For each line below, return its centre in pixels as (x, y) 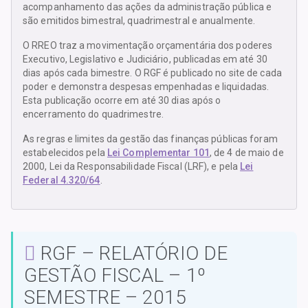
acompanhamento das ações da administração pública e (147, 7)
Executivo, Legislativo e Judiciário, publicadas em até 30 (145, 59)
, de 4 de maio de (246, 153)
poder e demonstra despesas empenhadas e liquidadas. (146, 87)
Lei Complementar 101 (158, 153)
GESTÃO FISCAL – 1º (115, 276)
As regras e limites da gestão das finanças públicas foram (150, 139)
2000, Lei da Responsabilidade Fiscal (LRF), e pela (132, 167)
